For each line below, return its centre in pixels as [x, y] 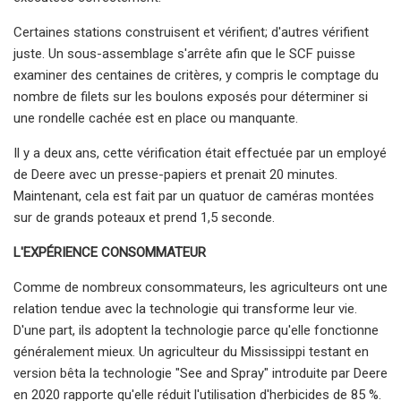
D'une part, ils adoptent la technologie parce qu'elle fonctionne [196, 330]
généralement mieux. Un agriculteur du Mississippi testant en [191, 351]
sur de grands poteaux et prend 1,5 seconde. [144, 217]
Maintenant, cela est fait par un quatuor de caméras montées [194, 196]
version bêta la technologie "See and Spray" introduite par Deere [200, 373]
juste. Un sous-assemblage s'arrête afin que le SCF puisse [184, 53]
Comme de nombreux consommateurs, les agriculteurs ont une [200, 287]
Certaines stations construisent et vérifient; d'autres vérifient [191, 32]
